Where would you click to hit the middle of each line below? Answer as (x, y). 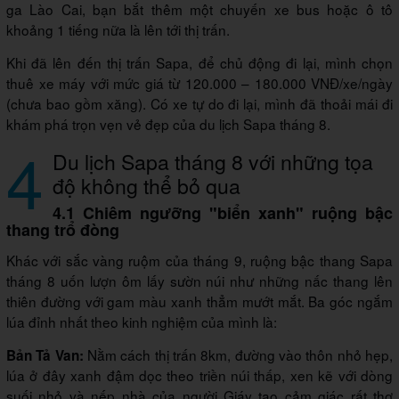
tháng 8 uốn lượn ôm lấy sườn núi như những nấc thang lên (199, 280)
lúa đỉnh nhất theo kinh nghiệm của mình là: (142, 321)
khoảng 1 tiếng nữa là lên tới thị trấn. (118, 29)
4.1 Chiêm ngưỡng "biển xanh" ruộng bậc (223, 212)
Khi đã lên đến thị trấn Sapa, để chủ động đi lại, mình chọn (199, 62)
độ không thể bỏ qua (147, 185)
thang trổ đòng (63, 229)
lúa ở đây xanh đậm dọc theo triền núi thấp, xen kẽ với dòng (199, 375)
